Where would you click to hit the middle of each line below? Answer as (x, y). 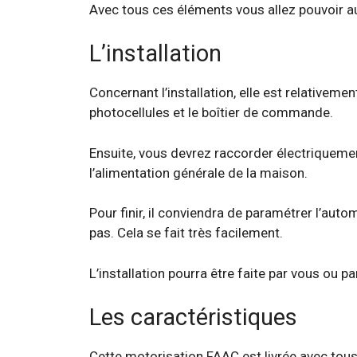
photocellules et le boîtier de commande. (211, 112)
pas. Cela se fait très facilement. (186, 233)
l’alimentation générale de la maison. (198, 173)
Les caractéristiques (193, 317)
